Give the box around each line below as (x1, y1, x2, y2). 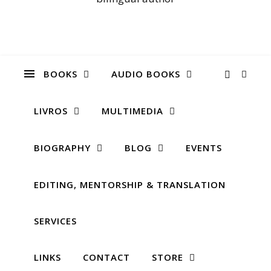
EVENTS (186, 142, 222, 154)
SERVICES (34, 215, 77, 227)
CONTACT (83, 251, 130, 263)
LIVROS (34, 105, 68, 117)
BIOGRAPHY (34, 142, 91, 154)
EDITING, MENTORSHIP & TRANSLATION (34, 178, 226, 191)
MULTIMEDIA (102, 105, 163, 117)
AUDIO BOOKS (111, 68, 180, 80)
